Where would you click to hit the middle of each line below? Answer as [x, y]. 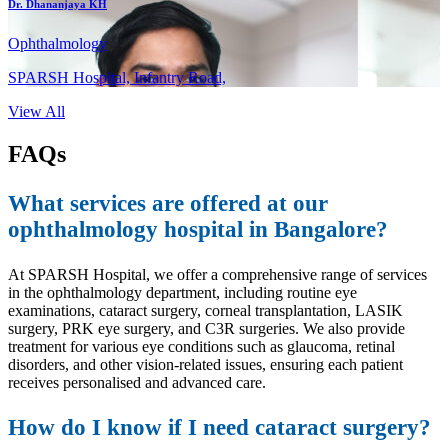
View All [36, 112]
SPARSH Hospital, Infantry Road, [117, 78]
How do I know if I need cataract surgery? [219, 428]
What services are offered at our [168, 204]
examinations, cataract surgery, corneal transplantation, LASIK [205, 311]
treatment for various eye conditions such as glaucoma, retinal [201, 347]
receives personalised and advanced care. [137, 383]
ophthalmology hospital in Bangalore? [198, 230]
